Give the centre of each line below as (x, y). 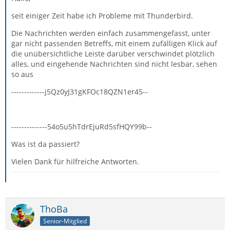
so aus (22, 74)
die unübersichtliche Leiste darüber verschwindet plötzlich (113, 53)
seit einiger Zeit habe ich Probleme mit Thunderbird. (102, 15)
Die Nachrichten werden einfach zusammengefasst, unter (111, 33)
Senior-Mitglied (65, 221)
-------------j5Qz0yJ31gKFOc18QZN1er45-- (80, 91)
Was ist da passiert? (45, 144)
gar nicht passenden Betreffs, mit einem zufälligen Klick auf (114, 43)
